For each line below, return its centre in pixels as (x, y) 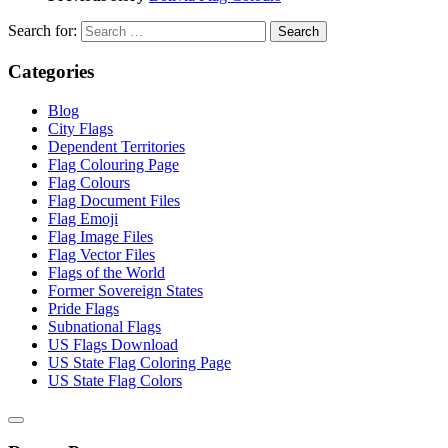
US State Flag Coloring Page (139, 362)
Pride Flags (83, 308)
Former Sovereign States (125, 290)
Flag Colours (89, 182)
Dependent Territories (116, 146)
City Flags (80, 128)
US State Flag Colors (115, 380)
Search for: (42, 31)
